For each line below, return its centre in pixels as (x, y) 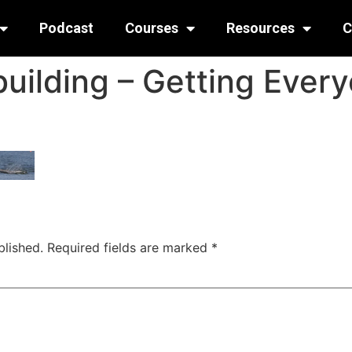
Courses (151, 28)
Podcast (66, 28)
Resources (260, 28)
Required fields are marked (129, 248)
